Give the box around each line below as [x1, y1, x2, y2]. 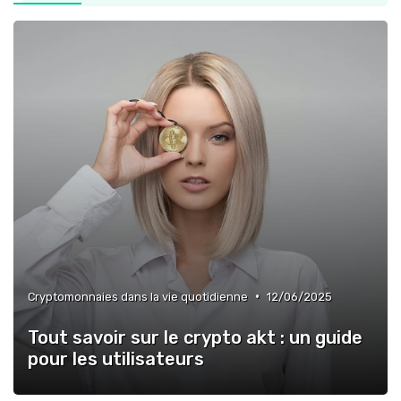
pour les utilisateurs [28, 347, 204, 370]
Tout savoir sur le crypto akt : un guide [28, 326, 363, 348]
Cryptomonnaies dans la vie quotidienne [28, 289, 248, 303]
